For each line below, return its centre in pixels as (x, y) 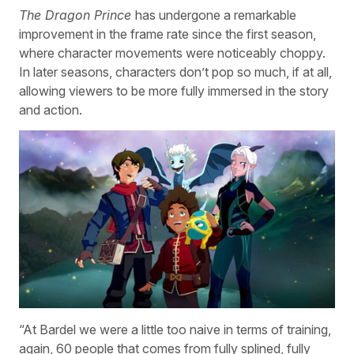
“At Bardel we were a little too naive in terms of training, (175, 329)
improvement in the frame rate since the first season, (168, 34)
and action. (51, 109)
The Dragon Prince (77, 15)
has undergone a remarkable (216, 15)
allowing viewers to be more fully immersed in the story (174, 90)
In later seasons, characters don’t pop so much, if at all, (175, 72)
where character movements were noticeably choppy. (172, 53)
